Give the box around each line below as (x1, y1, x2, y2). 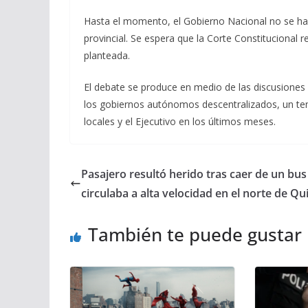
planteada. (84, 48, 130, 62)
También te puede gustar (88, 221, 302, 247)
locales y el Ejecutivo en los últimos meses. (84, 114, 276, 128)
